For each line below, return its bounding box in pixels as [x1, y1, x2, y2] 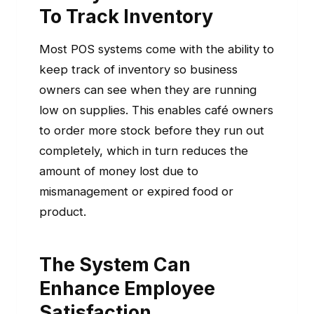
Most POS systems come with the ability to [39, 42, 274, 57]
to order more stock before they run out [39, 123, 264, 138]
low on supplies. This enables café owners [39, 103, 273, 118]
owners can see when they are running [39, 83, 257, 97]
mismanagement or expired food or [39, 184, 233, 199]
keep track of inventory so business [39, 62, 238, 77]
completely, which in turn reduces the [39, 144, 248, 158]
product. [39, 205, 86, 219]
